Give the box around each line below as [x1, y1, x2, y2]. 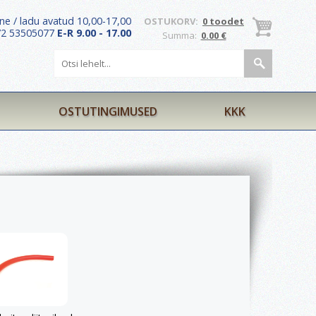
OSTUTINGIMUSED [59, 104, 157, 119]
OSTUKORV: [144, 15, 202, 28]
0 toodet [202, 15, 244, 28]
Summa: [162, 29, 201, 42]
